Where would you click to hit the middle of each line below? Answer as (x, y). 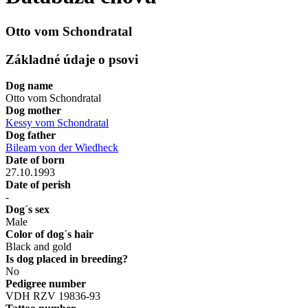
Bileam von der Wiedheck (62, 148)
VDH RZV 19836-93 (53, 296)
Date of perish (38, 185)
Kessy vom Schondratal (57, 123)
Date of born (35, 160)
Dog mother (33, 111)
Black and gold (38, 247)
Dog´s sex (27, 210)
